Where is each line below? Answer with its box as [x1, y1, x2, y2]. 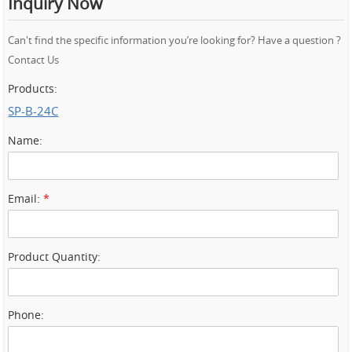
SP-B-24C [8, 103, 59, 119]
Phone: [8, 308, 45, 323]
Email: [8, 192, 44, 207]
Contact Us [8, 53, 60, 68]
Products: [8, 82, 58, 97]
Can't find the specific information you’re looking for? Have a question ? [8, 34, 342, 48]
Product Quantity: [8, 250, 101, 265]
